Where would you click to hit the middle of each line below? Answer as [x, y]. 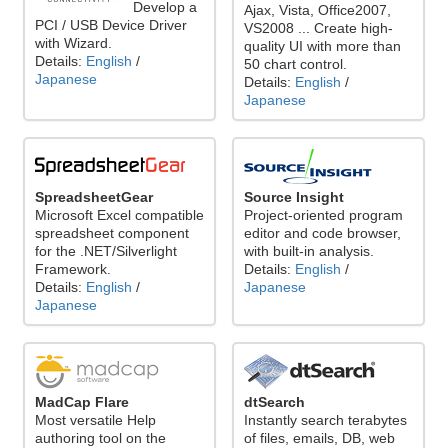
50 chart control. [295, 64]
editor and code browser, [322, 233]
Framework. [73, 269]
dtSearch [274, 402]
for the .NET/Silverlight [106, 251]
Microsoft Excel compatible [119, 215]
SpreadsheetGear [94, 197]
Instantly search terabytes [325, 420]
